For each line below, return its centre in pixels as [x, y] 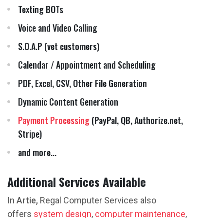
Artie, [27, 200]
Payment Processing [54, 120]
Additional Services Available [77, 182]
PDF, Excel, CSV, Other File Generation [82, 83]
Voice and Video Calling [58, 28]
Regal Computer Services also [97, 200]
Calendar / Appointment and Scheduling [87, 65]
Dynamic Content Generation [68, 102]
